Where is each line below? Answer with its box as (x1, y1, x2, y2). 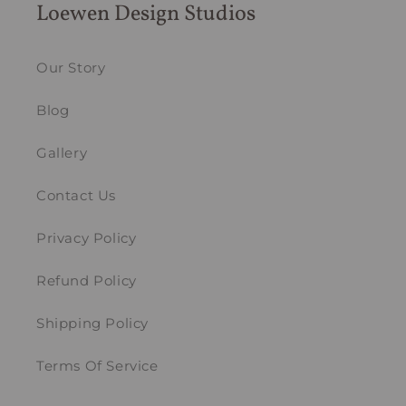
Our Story (36, 59, 106, 77)
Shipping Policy (36, 314, 149, 333)
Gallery (36, 144, 88, 162)
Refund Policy (36, 272, 137, 290)
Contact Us (36, 187, 116, 205)
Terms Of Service (36, 357, 159, 375)
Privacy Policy (36, 229, 137, 247)
